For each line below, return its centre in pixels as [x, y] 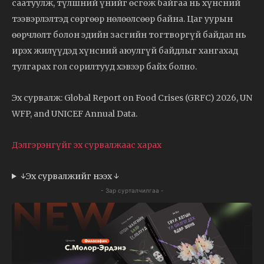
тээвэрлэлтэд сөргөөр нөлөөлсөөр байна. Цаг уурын [122, 19]
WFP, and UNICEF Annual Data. [75, 113]
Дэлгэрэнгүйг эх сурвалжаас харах [87, 145]
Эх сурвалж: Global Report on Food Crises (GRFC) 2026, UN [132, 98]
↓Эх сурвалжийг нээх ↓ [70, 176]
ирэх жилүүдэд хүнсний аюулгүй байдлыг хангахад [125, 50]
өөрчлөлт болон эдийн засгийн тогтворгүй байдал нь [129, 34]
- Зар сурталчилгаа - [132, 190]
